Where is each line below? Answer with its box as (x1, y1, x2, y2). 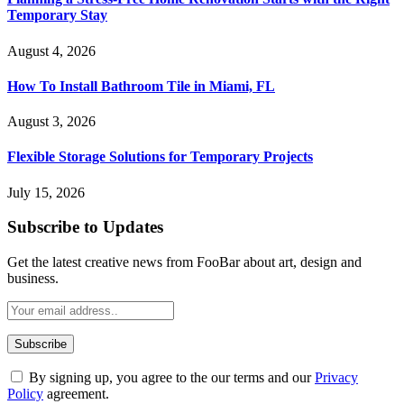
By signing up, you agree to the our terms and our (25, 370, 315, 386)
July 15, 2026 (7, 184, 85, 200)
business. (7, 271, 59, 287)
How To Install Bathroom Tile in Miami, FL (7, 78, 275, 94)
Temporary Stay (7, 7, 107, 23)
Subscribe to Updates (7, 217, 163, 237)
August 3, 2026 (7, 114, 96, 130)
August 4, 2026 (7, 42, 96, 59)
